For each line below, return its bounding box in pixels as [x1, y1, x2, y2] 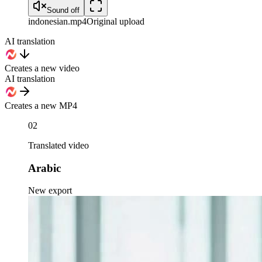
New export [28, 185, 72, 196]
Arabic [28, 161, 61, 174]
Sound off [47, 6, 80, 15]
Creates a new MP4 [5, 101, 77, 111]
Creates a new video [5, 63, 80, 74]
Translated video [28, 140, 89, 151]
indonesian [28, 16, 68, 27]
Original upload [87, 16, 144, 27]
